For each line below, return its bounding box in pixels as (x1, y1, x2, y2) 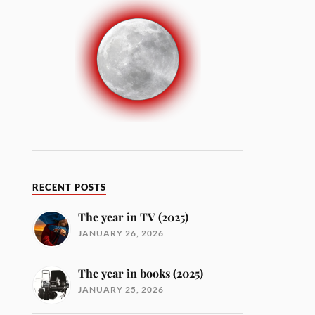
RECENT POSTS (32, 182, 107, 193)
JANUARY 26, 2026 (78, 228, 165, 238)
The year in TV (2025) (78, 210, 189, 224)
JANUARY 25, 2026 (78, 284, 165, 295)
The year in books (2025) (78, 266, 204, 281)
